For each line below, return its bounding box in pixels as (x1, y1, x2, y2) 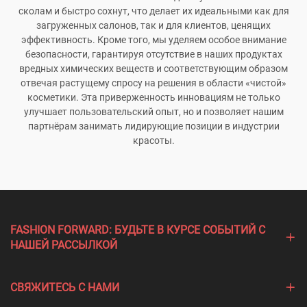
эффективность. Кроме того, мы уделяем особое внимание (21, 34, 286, 46)
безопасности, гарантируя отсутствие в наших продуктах (25, 49, 282, 60)
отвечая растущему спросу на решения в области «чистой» (21, 77, 286, 89)
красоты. (132, 135, 175, 147)
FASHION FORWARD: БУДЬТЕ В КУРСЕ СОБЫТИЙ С (10, 223, 265, 237)
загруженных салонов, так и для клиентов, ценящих (36, 20, 271, 32)
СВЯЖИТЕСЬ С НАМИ (10, 281, 119, 295)
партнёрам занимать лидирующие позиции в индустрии (27, 121, 280, 132)
